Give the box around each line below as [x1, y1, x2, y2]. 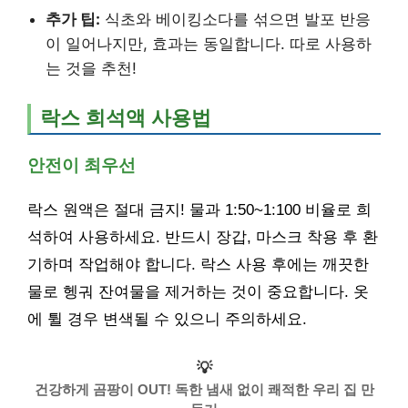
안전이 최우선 [27, 156, 136, 176]
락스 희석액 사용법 [40, 107, 211, 130]
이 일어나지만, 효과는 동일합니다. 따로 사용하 [46, 35, 372, 54]
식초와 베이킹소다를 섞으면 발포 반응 [100, 10, 371, 29]
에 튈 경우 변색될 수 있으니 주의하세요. [27, 311, 307, 329]
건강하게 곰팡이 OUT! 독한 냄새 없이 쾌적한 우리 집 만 [34, 381, 374, 397]
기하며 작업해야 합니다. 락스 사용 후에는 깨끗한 [27, 256, 369, 274]
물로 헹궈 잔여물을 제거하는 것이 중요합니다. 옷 [27, 283, 369, 301]
